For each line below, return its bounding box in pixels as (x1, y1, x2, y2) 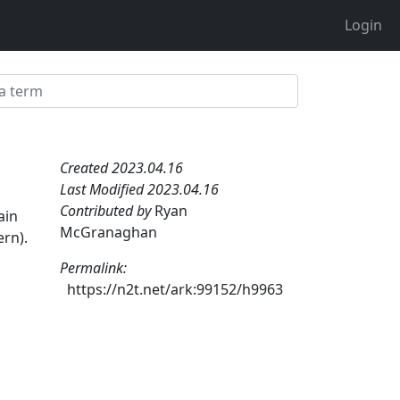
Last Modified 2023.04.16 (60, 179, 219, 199)
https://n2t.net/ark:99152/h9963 (67, 279, 283, 299)
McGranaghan (60, 221, 157, 242)
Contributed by (60, 200, 154, 221)
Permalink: (60, 257, 127, 278)
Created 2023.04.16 (60, 157, 183, 178)
